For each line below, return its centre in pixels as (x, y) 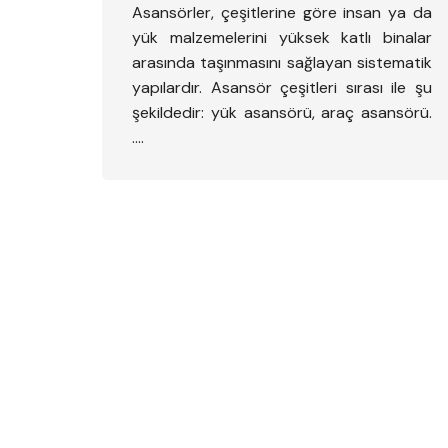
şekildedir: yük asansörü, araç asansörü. (282, 112)
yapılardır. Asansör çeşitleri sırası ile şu (282, 87)
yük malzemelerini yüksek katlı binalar (282, 37)
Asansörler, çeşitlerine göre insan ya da (282, 12)
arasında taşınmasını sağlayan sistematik (282, 62)
